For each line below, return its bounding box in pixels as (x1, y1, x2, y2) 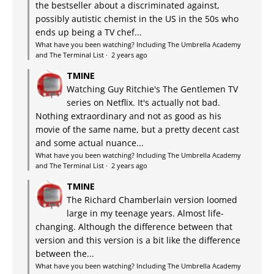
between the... (35, 248, 94, 260)
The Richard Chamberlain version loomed (67, 194, 237, 206)
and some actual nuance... (35, 137, 144, 149)
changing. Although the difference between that (35, 221, 232, 233)
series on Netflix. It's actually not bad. (67, 97, 220, 109)
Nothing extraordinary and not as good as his (35, 110, 221, 122)
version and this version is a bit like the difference (35, 234, 240, 246)
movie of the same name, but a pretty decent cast (35, 124, 239, 136)
